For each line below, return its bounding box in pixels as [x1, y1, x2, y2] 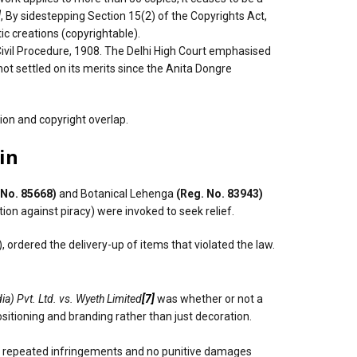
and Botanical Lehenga [57, 186, 176, 200]
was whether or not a [157, 292, 263, 305]
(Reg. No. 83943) [176, 186, 263, 200]
